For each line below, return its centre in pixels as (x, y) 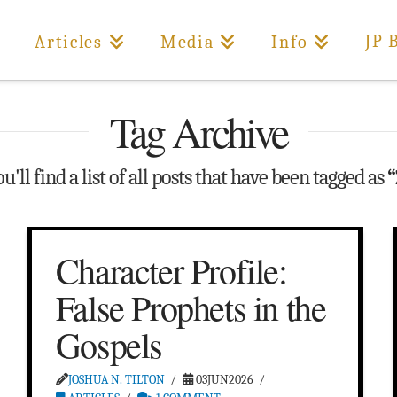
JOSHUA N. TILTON (116, 380)
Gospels (109, 345)
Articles (69, 42)
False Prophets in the (191, 307)
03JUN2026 (224, 380)
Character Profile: (171, 270)
